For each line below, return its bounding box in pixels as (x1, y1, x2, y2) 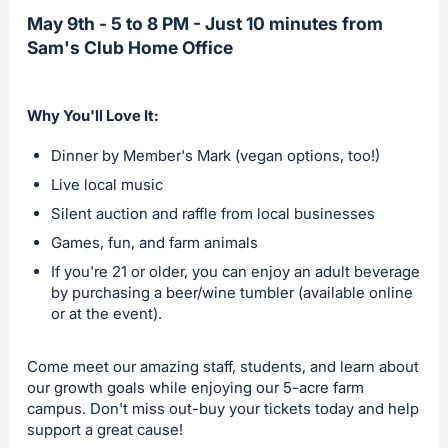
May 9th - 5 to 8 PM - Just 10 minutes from (27, 13, 383, 35)
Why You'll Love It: (27, 105, 159, 125)
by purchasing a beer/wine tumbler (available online (51, 282, 413, 302)
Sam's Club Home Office (27, 37, 233, 59)
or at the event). (51, 303, 162, 323)
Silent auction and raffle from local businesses (51, 203, 375, 223)
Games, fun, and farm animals (51, 232, 258, 252)
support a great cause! (27, 420, 191, 440)
